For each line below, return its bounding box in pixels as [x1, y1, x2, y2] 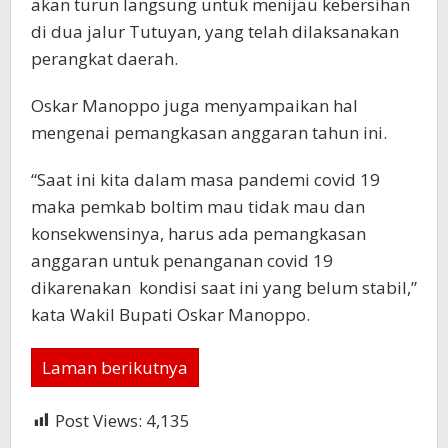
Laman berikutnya [42, 355, 188, 379]
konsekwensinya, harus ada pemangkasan [31, 221, 366, 245]
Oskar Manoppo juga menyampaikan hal [31, 93, 358, 117]
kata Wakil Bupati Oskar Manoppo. [31, 302, 310, 326]
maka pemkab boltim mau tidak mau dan [31, 194, 365, 218]
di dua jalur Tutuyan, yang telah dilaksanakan [31, 19, 399, 43]
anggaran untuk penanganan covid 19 [31, 248, 333, 272]
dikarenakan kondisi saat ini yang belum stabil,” [31, 275, 417, 299]
